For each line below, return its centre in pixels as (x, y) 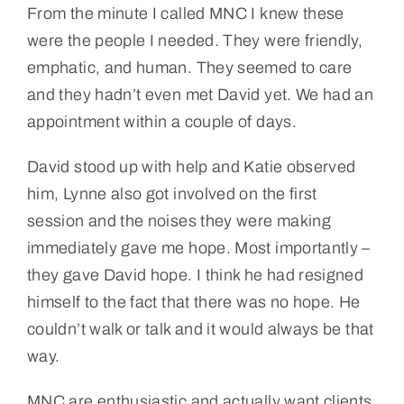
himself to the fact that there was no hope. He (193, 302)
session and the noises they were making (179, 220)
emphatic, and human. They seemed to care (189, 67)
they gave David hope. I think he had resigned (195, 275)
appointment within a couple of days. (161, 121)
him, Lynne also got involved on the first (172, 193)
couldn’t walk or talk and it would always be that (200, 329)
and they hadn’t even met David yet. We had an (200, 94)
